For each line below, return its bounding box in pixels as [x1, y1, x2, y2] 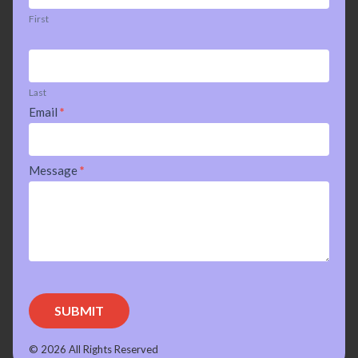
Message [29, 163, 80, 178]
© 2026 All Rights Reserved [29, 342, 158, 356]
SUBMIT [54, 303, 104, 319]
